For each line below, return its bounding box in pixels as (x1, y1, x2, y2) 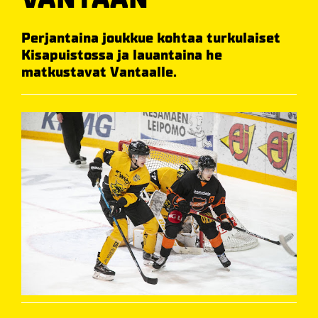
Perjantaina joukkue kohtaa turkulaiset (21, 30, 280, 46)
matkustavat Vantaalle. (21, 64, 177, 80)
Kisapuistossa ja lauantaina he (21, 47, 222, 63)
